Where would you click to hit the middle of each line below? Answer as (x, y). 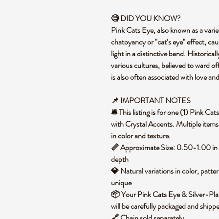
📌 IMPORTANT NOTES (152, 100)
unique (123, 183)
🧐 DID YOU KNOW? (147, 18)
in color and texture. (142, 136)
